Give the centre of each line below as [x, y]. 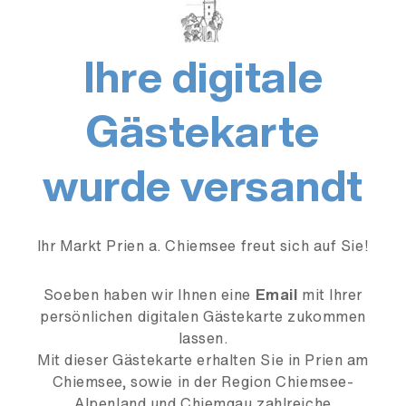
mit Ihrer [330, 295]
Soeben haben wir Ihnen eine [149, 295]
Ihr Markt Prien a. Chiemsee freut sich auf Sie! [203, 246]
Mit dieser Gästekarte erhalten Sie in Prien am [203, 360]
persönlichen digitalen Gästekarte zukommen [203, 317]
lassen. [203, 338]
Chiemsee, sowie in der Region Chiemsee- [203, 382]
